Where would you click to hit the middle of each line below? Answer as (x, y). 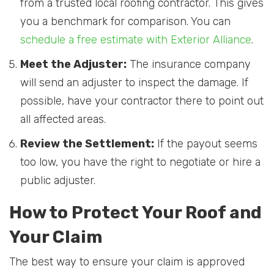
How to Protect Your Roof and (135, 213)
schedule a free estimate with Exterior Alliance (136, 40)
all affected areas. (63, 120)
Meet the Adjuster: (73, 65)
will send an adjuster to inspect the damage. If (134, 83)
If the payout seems (206, 144)
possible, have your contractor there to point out (142, 101)
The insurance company (189, 65)
